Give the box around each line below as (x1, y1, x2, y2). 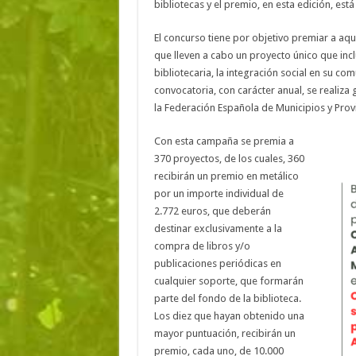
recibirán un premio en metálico (153, 170, 299, 183)
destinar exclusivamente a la (153, 222, 282, 235)
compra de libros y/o (153, 240, 250, 253)
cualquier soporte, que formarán (153, 275, 304, 288)
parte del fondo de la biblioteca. (153, 292, 301, 305)
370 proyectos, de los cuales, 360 (153, 153, 304, 165)
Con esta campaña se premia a (153, 135, 294, 148)
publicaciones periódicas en (153, 257, 281, 270)
